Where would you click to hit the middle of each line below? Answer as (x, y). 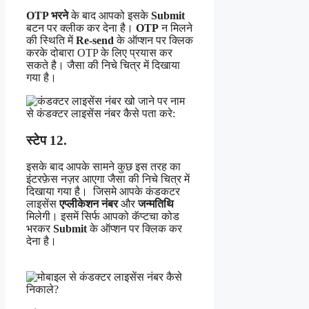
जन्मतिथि (156, 204)
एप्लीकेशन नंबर (89, 204)
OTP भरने (47, 15)
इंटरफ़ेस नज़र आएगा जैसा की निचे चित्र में (108, 179)
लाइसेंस (43, 204)
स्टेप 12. (47, 140)
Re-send (95, 40)
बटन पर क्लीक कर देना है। (81, 28)
